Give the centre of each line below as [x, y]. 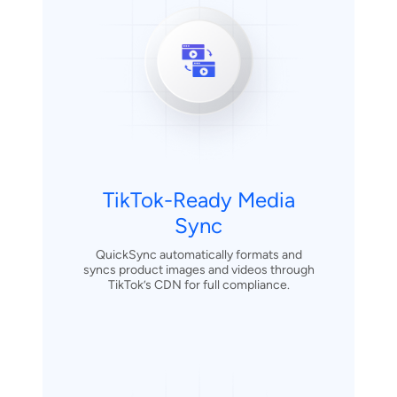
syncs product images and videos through [198, 270]
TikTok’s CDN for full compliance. [198, 285]
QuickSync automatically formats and [198, 255]
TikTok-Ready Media [198, 200]
